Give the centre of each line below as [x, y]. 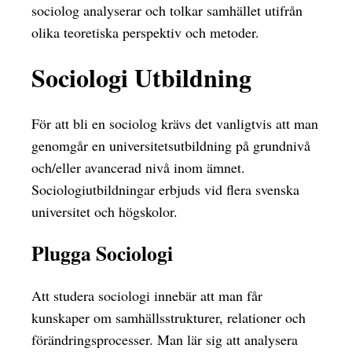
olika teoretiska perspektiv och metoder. [145, 32]
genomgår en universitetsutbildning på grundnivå [171, 145]
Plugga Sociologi [102, 253]
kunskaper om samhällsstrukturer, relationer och [169, 317]
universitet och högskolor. [104, 211]
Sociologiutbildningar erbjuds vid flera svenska [165, 189]
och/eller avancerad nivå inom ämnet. [138, 167]
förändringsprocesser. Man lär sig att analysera [165, 339]
